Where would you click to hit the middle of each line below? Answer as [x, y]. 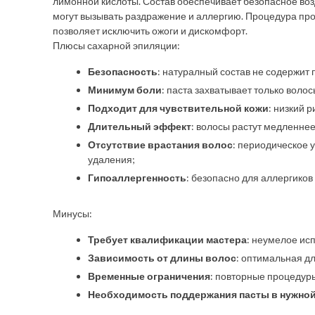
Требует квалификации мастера [167, 239]
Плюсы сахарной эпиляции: [116, 45]
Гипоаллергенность [137, 178]
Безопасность [123, 71]
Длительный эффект [140, 126]
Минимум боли [125, 90]
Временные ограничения [149, 276]
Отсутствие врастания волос [160, 144]
